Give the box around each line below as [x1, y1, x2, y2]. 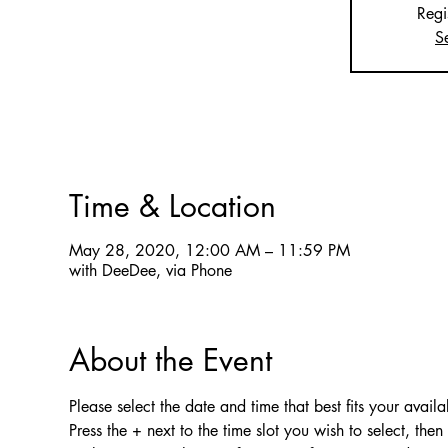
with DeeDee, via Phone [68, 260, 232, 281]
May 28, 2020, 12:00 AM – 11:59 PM [68, 240, 350, 261]
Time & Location [68, 186, 276, 226]
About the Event [68, 340, 272, 380]
